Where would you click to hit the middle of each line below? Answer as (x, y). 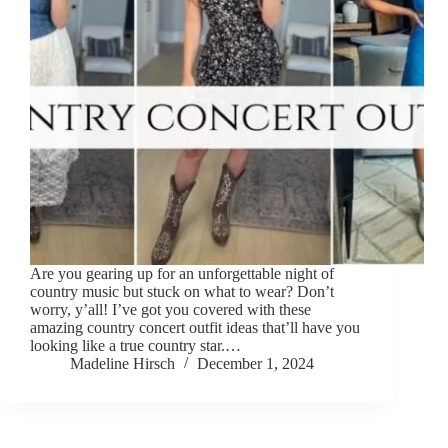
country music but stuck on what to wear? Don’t (182, 292)
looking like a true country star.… (135, 346)
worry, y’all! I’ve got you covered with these (170, 310)
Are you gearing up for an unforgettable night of (182, 274)
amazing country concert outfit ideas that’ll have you (195, 328)
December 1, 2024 (255, 364)
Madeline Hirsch (122, 364)
